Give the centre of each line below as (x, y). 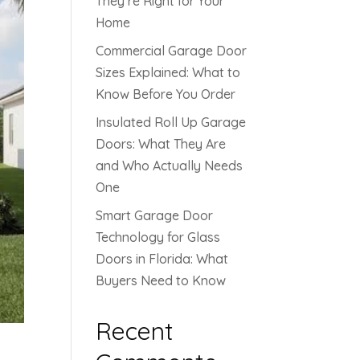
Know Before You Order (166, 94)
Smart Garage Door (155, 215)
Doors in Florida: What (162, 259)
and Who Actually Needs (170, 166)
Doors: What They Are (161, 144)
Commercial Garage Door (172, 51)
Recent (135, 331)
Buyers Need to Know (161, 280)
